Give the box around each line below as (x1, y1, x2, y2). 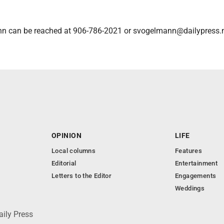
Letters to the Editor (51, 172, 112, 179)
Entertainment (175, 159, 218, 167)
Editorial (51, 159, 76, 167)
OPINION (51, 131, 81, 139)
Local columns (51, 147, 96, 154)
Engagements (175, 172, 216, 179)
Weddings (175, 184, 205, 192)
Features (175, 147, 202, 154)
